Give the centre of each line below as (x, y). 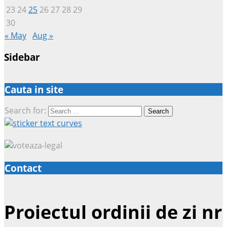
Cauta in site (34, 89)
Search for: (25, 111)
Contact (23, 168)
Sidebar (22, 57)
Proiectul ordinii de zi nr (113, 212)
